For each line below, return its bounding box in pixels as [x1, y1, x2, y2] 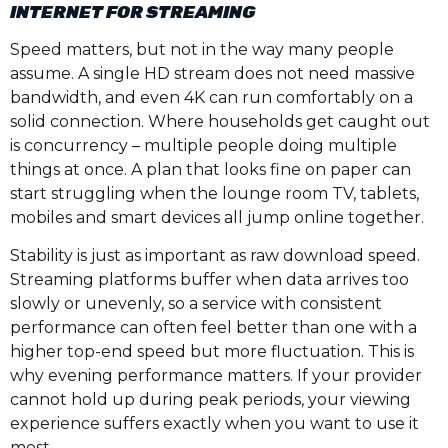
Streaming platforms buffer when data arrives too [10, 270, 409, 290]
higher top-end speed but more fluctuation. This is [10, 342, 414, 362]
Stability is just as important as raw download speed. [10, 246, 420, 266]
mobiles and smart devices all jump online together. [10, 208, 424, 228]
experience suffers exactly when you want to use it [10, 414, 419, 434]
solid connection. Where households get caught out [10, 112, 430, 132]
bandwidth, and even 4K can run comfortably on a [10, 88, 413, 108]
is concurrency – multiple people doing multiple [10, 136, 397, 156]
